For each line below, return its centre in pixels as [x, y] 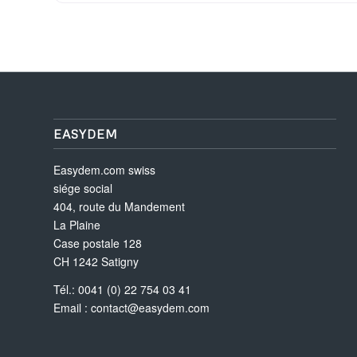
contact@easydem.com [150, 307]
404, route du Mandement [119, 206]
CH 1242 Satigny [96, 261]
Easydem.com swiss [104, 169]
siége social [83, 188]
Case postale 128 [98, 243]
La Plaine [77, 224]
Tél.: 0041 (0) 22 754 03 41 [122, 289]
